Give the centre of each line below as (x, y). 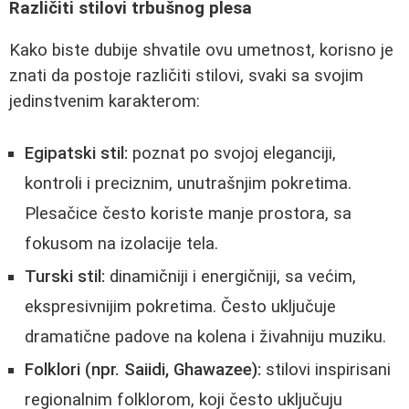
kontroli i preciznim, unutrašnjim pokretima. (188, 184)
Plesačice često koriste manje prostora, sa (188, 214)
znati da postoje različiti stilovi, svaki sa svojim (186, 76)
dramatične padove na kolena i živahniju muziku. (205, 337)
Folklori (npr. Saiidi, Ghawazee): (143, 370)
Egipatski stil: (76, 154)
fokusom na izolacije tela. (121, 244)
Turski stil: (65, 277)
